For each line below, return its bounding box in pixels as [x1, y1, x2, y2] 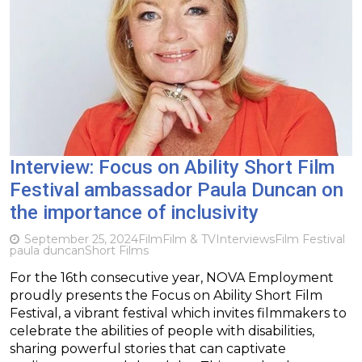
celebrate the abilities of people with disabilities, [10, 322, 314, 339]
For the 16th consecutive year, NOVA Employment [10, 269, 334, 285]
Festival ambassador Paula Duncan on [10, 178, 343, 201]
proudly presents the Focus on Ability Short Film [10, 287, 322, 303]
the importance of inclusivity [10, 200, 259, 224]
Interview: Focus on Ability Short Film [10, 155, 335, 179]
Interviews [216, 231, 275, 246]
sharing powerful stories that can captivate [10, 340, 286, 356]
